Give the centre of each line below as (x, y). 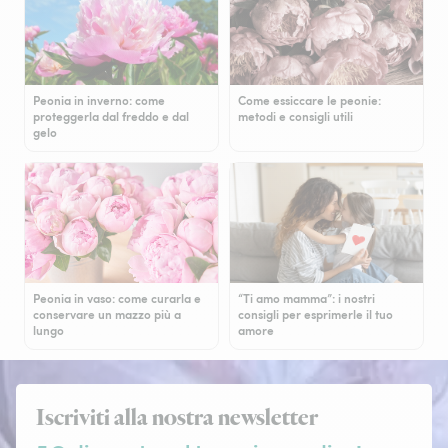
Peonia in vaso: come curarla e (117, 299)
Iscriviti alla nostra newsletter (177, 418)
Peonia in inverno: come (99, 101)
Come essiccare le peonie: (309, 101)
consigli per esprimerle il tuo (315, 315)
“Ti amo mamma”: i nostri (306, 299)
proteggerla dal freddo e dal (111, 117)
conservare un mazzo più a (107, 315)
